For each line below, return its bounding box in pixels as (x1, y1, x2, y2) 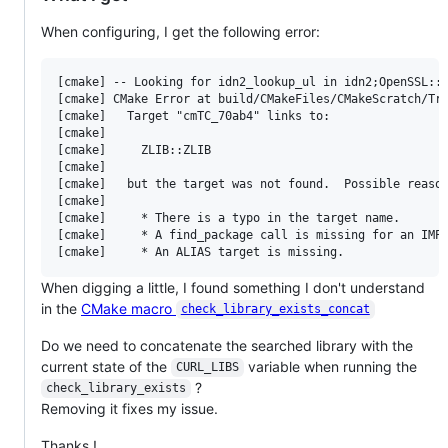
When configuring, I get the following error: (41, 22, 320, 40)
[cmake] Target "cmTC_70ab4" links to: (57, 108, 330, 123)
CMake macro (81, 299, 176, 317)
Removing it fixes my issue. (41, 399, 218, 417)
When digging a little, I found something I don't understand (41, 278, 425, 296)
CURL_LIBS (175, 360, 239, 375)
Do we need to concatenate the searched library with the (41, 336, 413, 354)
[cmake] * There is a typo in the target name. (57, 210, 400, 225)
